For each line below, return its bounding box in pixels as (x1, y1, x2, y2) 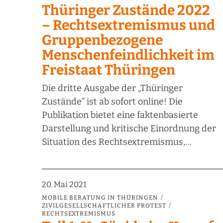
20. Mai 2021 (42, 180, 87, 190)
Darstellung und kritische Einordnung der (42, 123, 216, 134)
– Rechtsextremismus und (42, 17, 215, 34)
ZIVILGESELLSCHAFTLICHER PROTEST (42, 202, 166, 210)
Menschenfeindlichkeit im (42, 47, 215, 64)
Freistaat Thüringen (42, 62, 175, 79)
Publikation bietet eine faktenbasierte (42, 110, 198, 121)
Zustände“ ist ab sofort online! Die (42, 96, 183, 108)
